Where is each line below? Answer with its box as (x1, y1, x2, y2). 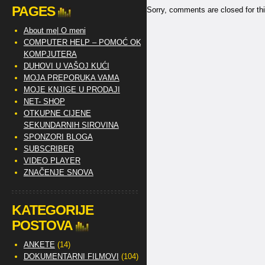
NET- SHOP (23, 97, 65, 106)
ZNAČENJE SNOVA (23, 168, 93, 177)
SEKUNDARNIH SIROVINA (23, 121, 119, 130)
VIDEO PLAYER (23, 156, 80, 165)
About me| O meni (23, 26, 86, 35)
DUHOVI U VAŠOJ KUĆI (23, 62, 109, 70)
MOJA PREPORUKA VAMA (23, 73, 119, 82)
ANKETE (23, 240, 55, 249)
